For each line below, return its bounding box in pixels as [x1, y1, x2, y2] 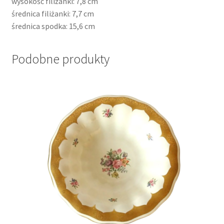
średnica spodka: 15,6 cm [11, 20, 95, 31]
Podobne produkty [11, 51, 109, 67]
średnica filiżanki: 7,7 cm [11, 8, 94, 18]
